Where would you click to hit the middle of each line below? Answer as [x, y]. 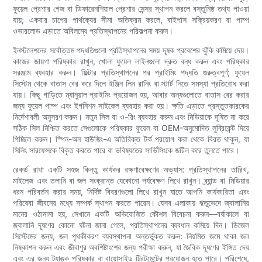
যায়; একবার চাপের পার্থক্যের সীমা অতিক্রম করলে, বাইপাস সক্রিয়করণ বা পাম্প [131, 20]
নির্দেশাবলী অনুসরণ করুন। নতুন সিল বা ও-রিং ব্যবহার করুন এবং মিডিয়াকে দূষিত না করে [131, 117]
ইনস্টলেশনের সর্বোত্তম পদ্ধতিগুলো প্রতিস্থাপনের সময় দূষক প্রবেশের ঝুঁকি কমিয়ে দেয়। [131, 50]
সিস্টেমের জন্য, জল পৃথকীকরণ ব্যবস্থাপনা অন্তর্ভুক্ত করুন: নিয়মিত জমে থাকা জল [131, 236]
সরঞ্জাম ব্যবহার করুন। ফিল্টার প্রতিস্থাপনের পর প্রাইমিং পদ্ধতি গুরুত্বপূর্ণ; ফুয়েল [131, 73]
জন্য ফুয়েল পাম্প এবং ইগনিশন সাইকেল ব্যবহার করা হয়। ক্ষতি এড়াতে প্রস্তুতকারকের [131, 106]
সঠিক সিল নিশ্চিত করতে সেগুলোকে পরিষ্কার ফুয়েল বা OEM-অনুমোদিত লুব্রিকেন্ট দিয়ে [131, 128]
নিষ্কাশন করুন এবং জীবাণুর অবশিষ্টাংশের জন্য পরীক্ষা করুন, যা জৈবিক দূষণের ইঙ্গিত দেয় [131, 247]
